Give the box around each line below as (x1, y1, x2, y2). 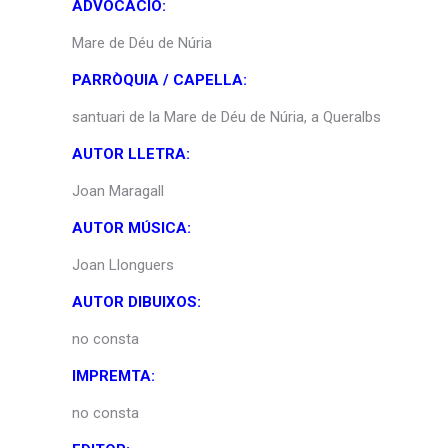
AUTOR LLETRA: (72, 144, 190, 163)
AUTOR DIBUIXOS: (72, 292, 205, 311)
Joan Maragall (72, 181, 164, 200)
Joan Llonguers (72, 255, 174, 274)
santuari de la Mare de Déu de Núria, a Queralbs (72, 107, 381, 126)
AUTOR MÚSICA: (72, 218, 191, 237)
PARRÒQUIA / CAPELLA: (72, 70, 247, 89)
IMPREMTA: (72, 366, 155, 385)
